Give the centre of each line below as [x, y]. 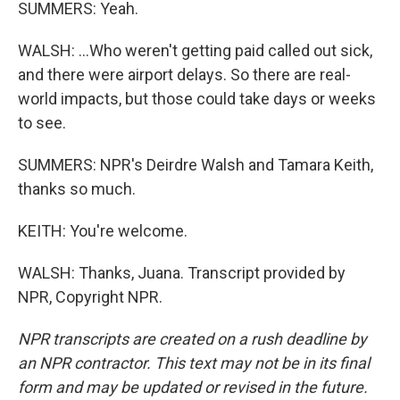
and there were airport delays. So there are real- [184, 75]
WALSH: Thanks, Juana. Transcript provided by [182, 273]
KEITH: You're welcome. [103, 231]
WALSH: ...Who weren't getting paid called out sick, [195, 50]
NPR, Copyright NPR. [90, 297]
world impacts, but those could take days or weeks [197, 99]
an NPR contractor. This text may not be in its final [194, 363]
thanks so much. [77, 189]
